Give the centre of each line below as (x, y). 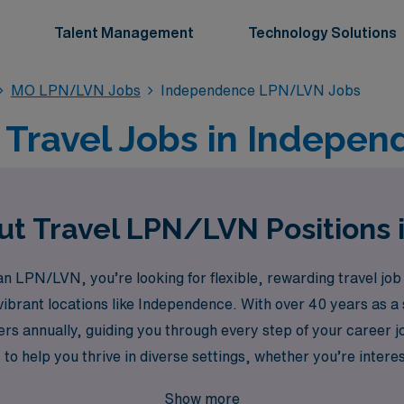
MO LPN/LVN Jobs (75, 90)
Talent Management (124, 32)
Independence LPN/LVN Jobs (261, 90)
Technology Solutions (322, 32)
